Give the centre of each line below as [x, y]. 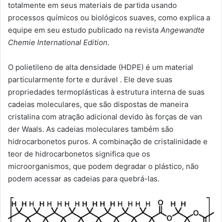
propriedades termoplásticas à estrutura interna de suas [106, 92]
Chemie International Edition [58, 42]
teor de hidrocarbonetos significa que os [79, 154]
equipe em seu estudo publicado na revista [84, 30]
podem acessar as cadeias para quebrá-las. [84, 178]
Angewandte [183, 30]
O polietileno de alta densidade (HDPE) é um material [101, 67]
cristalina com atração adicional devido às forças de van [105, 116]
